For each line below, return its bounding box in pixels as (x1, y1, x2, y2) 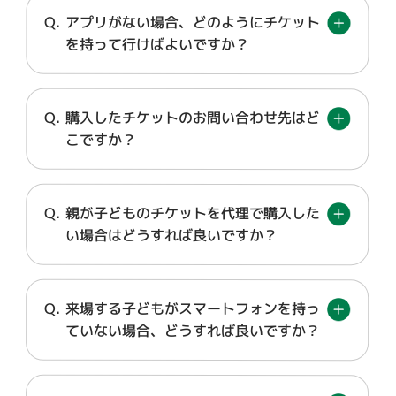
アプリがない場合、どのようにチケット (65, 11, 321, 33)
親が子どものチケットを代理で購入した (65, 202, 321, 224)
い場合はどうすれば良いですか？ (65, 225, 278, 246)
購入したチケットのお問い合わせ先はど (65, 107, 321, 128)
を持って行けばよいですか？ (65, 34, 250, 55)
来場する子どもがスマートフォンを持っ (65, 298, 321, 319)
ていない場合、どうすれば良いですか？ (65, 320, 321, 341)
